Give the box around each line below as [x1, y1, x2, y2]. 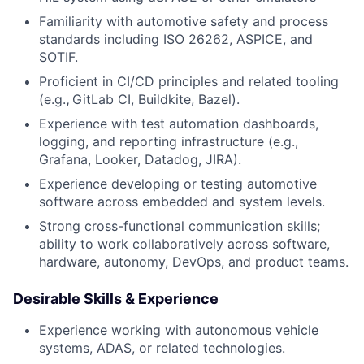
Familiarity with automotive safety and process [39, 13, 328, 30]
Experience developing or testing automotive [39, 175, 317, 193]
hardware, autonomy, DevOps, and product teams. [39, 253, 349, 271]
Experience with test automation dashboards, [39, 115, 318, 132]
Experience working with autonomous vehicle [39, 322, 318, 339]
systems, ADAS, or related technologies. [39, 340, 285, 357]
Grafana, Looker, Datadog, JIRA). [39, 151, 241, 168]
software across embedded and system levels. [39, 193, 325, 210]
